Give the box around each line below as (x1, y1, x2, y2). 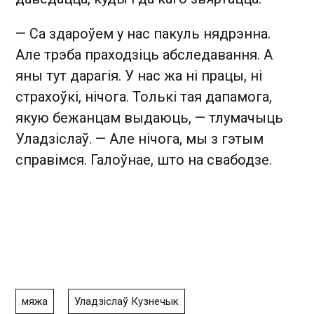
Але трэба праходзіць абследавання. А (15, 46, 273, 63)
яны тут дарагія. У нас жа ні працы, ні (15, 67, 262, 84)
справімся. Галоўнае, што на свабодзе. (15, 151, 272, 168)
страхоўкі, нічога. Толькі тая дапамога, (15, 88, 272, 105)
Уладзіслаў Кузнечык (74, 294, 179, 308)
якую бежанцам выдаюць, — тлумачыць (15, 109, 283, 126)
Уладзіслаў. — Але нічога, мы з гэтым (15, 130, 264, 147)
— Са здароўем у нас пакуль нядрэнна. (15, 25, 271, 42)
